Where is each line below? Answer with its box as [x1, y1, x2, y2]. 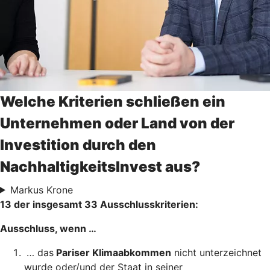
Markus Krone [10, 183, 73, 196]
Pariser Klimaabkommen [54, 246, 171, 259]
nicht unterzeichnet [171, 246, 262, 259]
